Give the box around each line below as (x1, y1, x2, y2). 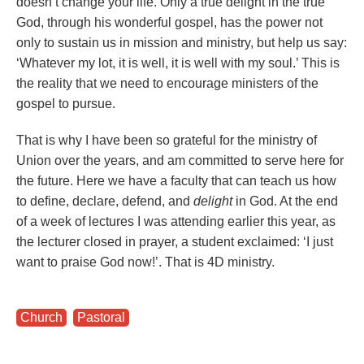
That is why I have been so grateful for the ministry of (16, 133, 317, 147)
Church (20, 310, 63, 324)
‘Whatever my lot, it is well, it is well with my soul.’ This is (16, 56, 340, 70)
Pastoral (77, 310, 125, 324)
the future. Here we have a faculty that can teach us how (16, 174, 336, 188)
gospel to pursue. (16, 97, 115, 110)
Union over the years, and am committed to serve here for (16, 154, 344, 167)
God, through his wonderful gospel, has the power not (16, 15, 323, 29)
